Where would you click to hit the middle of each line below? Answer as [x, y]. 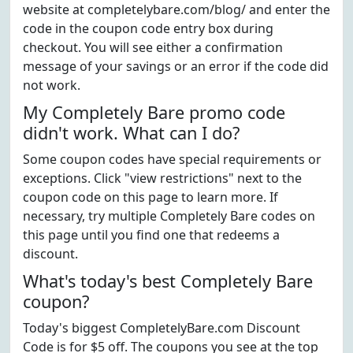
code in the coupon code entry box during [148, 28]
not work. [52, 85]
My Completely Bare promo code [154, 112]
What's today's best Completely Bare [168, 281]
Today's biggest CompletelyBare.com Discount [162, 328]
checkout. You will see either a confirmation [153, 47]
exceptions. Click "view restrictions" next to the [162, 178]
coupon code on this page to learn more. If [150, 197]
